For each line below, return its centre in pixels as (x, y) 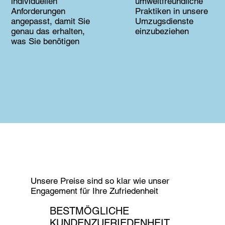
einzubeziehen (162, 31)
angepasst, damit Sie (51, 21)
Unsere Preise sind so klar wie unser (100, 181)
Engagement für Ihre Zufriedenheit (95, 191)
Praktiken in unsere (171, 11)
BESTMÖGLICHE (89, 211)
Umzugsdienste (164, 21)
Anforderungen (38, 11)
